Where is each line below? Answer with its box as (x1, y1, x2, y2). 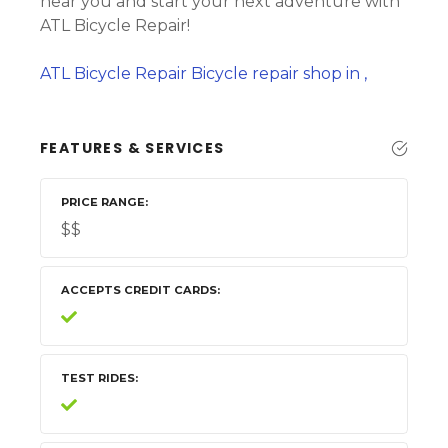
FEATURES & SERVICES (40, 138, 225, 159)
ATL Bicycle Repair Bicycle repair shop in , (40, 64, 367, 84)
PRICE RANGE (61, 195, 145, 210)
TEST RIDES (61, 371, 135, 386)
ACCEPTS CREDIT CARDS (61, 283, 217, 298)
